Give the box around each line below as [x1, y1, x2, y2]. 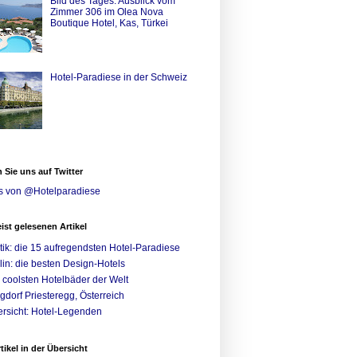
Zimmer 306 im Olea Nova [49, 6, 163, 18]
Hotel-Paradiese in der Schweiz [49, 72, 187, 84]
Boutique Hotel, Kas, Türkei [49, 17, 168, 29]
